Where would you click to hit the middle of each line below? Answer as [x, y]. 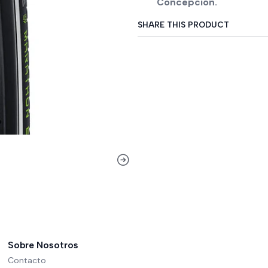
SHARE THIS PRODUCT [183, 25]
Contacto [27, 261]
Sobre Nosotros [43, 245]
